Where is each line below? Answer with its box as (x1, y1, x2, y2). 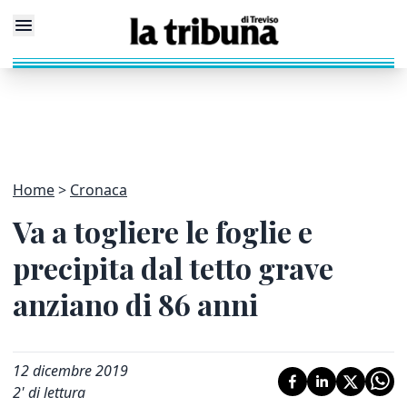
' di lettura (21, 382, 85, 402)
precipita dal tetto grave (13, 248, 333, 287)
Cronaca (70, 180, 127, 200)
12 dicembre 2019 (13, 361, 128, 381)
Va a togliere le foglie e (13, 212, 313, 251)
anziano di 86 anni (13, 284, 258, 323)
